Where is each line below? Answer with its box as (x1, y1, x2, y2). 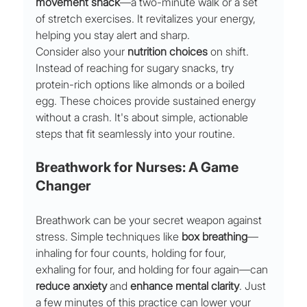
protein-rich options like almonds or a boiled (36, 77, 248, 92)
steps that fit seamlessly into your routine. (36, 127, 236, 141)
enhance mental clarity (130, 279, 240, 293)
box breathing (182, 230, 248, 244)
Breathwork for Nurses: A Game (36, 159, 242, 176)
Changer (36, 177, 92, 195)
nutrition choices (127, 45, 208, 59)
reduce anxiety (36, 279, 108, 293)
